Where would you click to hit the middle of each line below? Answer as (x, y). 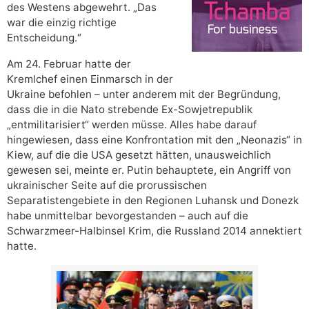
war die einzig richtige (62, 23)
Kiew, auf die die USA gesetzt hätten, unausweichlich (139, 155)
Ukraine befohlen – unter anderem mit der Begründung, (144, 94)
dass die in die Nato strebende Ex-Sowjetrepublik (130, 110)
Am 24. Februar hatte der (69, 64)
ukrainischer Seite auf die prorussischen (107, 186)
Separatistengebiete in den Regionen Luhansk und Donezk (153, 201)
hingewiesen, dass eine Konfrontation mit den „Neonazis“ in (154, 140)
